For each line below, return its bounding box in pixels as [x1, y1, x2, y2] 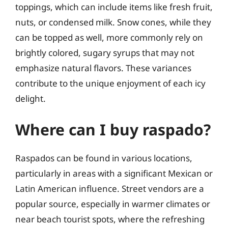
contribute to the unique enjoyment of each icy [15, 77, 206, 89]
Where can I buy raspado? [15, 119, 211, 140]
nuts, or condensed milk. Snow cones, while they [15, 16, 211, 28]
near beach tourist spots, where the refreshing [15, 213, 205, 225]
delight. [15, 92, 46, 104]
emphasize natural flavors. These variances [15, 62, 191, 74]
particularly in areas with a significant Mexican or [15, 167, 213, 179]
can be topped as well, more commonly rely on [15, 31, 203, 43]
